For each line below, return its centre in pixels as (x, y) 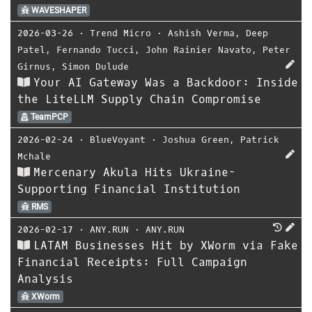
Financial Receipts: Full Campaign (132, 262)
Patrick (260, 140)
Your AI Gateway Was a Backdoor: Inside (166, 83)
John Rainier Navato (198, 50)
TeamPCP (48, 117)
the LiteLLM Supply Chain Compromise (139, 99)
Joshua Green (196, 140)
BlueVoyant (118, 140)
